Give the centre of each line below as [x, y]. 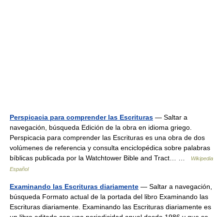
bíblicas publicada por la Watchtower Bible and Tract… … [100, 158]
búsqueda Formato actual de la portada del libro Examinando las [109, 197]
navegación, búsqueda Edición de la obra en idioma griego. [101, 127]
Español [19, 169]
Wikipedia [202, 158]
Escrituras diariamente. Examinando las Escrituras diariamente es [110, 207]
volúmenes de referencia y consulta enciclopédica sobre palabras [110, 148]
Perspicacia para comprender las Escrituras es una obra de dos [107, 138]
